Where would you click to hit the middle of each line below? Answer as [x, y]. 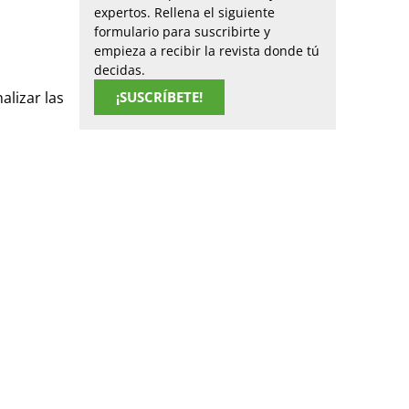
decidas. [120, 69]
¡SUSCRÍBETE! [159, 96]
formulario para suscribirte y [182, 31]
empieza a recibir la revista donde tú [207, 50]
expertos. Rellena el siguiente [184, 12]
